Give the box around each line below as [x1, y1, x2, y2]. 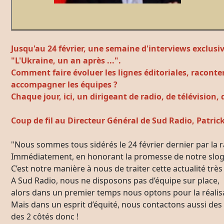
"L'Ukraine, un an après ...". [11, 55, 121, 66]
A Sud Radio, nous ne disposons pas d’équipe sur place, [11, 175, 219, 186]
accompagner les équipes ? [11, 79, 119, 90]
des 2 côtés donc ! [11, 211, 78, 222]
